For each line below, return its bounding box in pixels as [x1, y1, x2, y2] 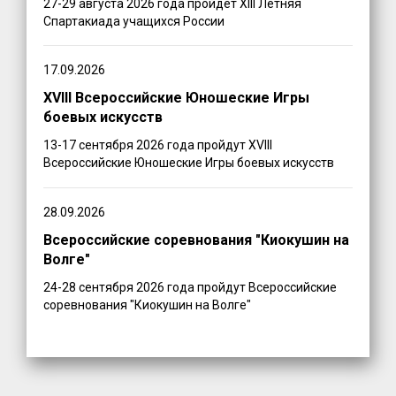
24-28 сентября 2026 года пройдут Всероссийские [43, 280, 338, 295]
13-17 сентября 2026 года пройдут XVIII [43, 138, 273, 153]
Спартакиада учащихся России [43, 13, 225, 28]
